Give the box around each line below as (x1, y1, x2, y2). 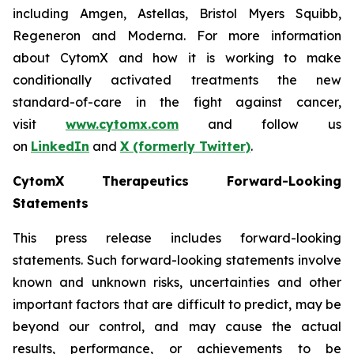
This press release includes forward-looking (13, 230, 341, 246)
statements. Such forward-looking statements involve (13, 252, 341, 268)
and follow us (179, 116, 341, 132)
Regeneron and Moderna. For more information (13, 28, 341, 43)
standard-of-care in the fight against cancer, (13, 94, 341, 110)
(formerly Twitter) (129, 138, 250, 154)
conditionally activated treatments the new (13, 72, 341, 88)
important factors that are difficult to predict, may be (13, 296, 341, 312)
